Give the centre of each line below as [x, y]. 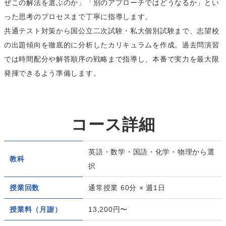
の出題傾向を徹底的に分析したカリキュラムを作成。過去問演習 [112, 45]
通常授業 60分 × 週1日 [127, 188]
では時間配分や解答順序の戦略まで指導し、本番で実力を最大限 [112, 59]
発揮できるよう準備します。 [52, 73]
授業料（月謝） [36, 210]
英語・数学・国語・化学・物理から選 [152, 152]
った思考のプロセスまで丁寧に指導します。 [78, 16]
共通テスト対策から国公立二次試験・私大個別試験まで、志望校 [112, 31]
